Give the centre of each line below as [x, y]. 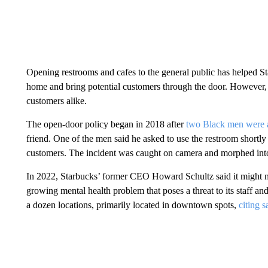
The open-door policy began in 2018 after [106, 124]
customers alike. [56, 101]
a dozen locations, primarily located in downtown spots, [132, 205]
